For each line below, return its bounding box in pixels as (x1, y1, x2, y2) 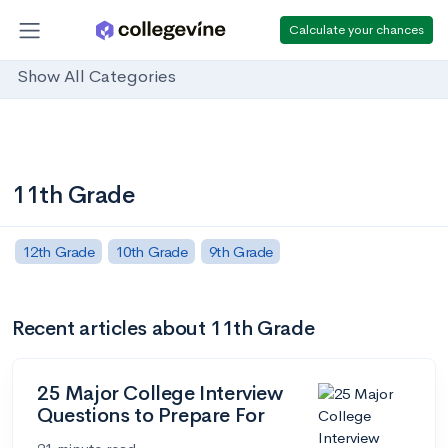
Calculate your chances (289, 20, 424, 38)
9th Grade (208, 241, 273, 261)
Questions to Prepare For (37, 402, 265, 428)
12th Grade (22, 241, 95, 261)
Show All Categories (17, 66, 176, 88)
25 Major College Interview (37, 380, 283, 406)
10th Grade (115, 241, 188, 261)
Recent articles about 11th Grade (12, 315, 315, 341)
